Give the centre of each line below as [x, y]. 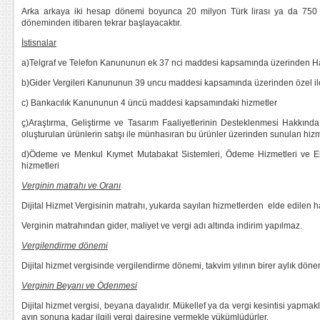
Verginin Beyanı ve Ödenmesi [79, 286]
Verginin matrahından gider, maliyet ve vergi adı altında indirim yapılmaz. [162, 226]
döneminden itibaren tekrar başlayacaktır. [101, 23]
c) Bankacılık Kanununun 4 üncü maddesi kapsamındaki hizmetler [149, 103]
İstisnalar [39, 43]
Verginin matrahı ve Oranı [71, 186]
